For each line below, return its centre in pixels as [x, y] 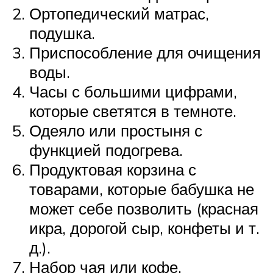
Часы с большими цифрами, [133, 91]
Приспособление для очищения [145, 52]
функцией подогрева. [106, 150]
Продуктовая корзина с [113, 169]
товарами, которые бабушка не [142, 189]
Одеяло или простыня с [116, 130]
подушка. [62, 33]
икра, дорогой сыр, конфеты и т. [144, 228]
